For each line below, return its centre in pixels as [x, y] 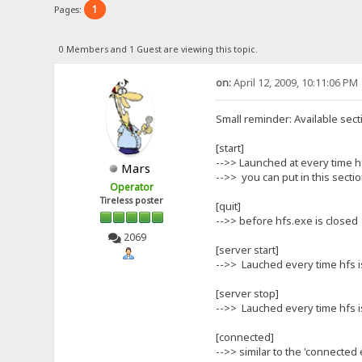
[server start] [247, 249]
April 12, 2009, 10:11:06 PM [294, 82]
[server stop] [247, 293]
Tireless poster [132, 200]
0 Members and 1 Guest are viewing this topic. [158, 49]
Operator [132, 187]
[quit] [228, 206]
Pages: [69, 9]
